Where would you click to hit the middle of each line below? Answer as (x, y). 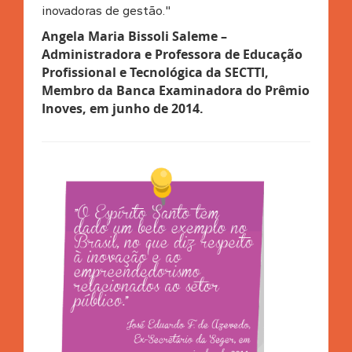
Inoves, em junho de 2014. (122, 108)
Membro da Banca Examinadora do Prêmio (175, 90)
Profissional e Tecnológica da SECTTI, (155, 72)
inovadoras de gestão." (106, 10)
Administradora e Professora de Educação (172, 54)
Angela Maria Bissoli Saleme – (134, 36)
